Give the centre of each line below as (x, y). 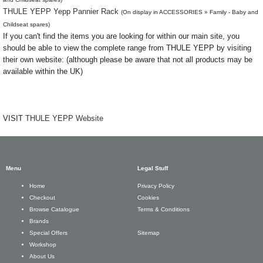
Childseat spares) (26, 24)
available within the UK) (43, 71)
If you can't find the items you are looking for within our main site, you (121, 36)
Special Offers (48, 233)
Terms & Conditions (163, 209)
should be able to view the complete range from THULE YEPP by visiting (127, 48)
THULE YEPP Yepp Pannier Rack (61, 11)
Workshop (43, 245)
